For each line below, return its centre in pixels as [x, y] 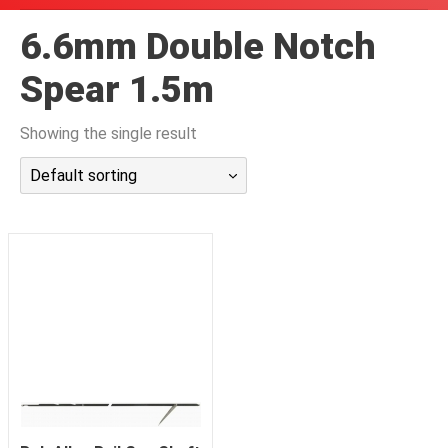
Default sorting [83, 175]
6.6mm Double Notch [198, 46]
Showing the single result [108, 133]
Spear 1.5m [117, 89]
